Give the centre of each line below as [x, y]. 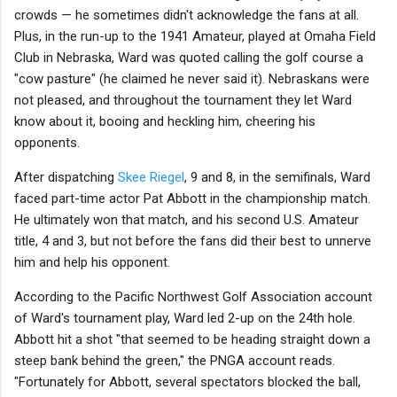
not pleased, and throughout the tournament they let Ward [183, 101]
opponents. [47, 143]
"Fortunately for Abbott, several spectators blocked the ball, [187, 382]
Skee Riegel [151, 178]
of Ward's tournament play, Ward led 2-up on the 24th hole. [185, 319]
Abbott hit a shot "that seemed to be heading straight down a [192, 340]
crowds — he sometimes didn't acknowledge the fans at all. [187, 16]
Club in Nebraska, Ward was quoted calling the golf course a [189, 58]
